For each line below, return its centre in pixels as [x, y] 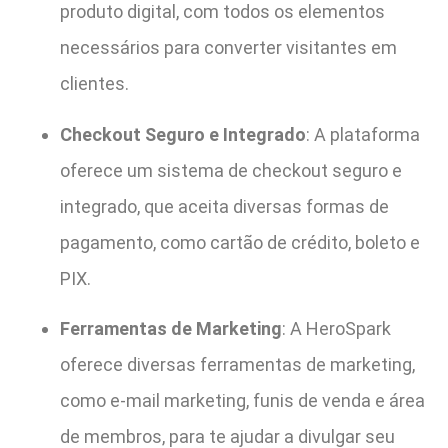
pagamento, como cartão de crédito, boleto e [240, 242]
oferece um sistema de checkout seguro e [231, 170]
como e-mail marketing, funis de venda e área [242, 401]
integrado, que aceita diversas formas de [224, 206]
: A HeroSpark [336, 329]
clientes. [94, 84]
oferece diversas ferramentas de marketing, [237, 365]
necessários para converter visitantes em [228, 48]
